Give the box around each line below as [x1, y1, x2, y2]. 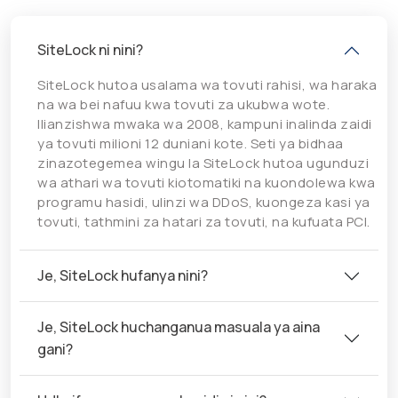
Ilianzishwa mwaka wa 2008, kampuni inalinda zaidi [37, 115, 372, 134]
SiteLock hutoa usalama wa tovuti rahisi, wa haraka [37, 76, 377, 95]
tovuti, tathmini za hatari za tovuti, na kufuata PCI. [37, 212, 370, 232]
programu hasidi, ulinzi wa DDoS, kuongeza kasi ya [37, 193, 370, 212]
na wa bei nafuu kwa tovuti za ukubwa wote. [37, 95, 330, 115]
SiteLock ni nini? [37, 40, 143, 60]
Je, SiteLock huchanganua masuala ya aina [37, 317, 320, 338]
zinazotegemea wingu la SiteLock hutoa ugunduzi [37, 154, 369, 173]
